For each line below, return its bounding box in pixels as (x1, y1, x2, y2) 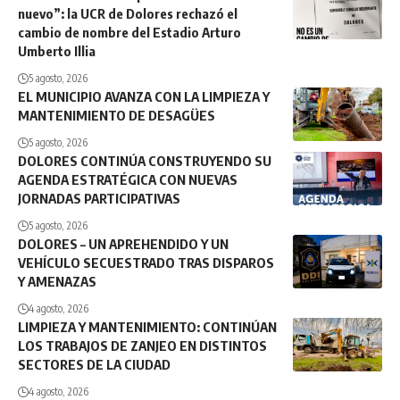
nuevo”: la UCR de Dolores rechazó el (18, 5, 237, 22)
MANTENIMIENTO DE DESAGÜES (18, 107, 215, 124)
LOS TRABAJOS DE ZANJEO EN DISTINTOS (18, 337, 267, 354)
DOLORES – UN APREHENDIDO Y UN (18, 236, 229, 253)
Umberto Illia (18, 43, 96, 60)
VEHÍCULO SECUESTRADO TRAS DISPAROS (18, 254, 274, 271)
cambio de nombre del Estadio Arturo (18, 24, 241, 41)
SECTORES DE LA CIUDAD (18, 356, 171, 373)
